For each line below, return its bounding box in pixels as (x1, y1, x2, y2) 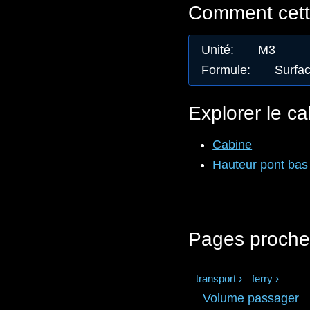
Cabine (212, 138, 253, 152)
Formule (201, 63, 247, 77)
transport (195, 273, 236, 284)
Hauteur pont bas (212, 158, 309, 172)
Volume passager (203, 291, 300, 305)
